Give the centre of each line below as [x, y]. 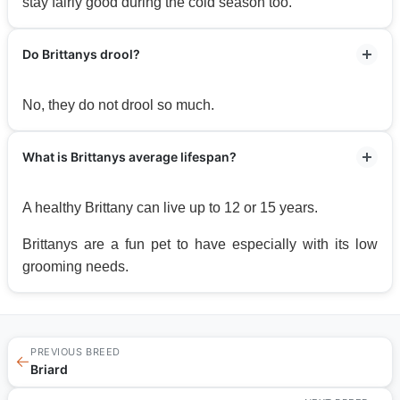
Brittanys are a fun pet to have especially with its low [200, 244]
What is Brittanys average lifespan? [129, 156]
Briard [49, 369]
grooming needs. [75, 266]
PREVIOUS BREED [75, 351]
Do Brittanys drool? [81, 54]
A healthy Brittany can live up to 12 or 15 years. [170, 207]
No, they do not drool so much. [118, 104]
